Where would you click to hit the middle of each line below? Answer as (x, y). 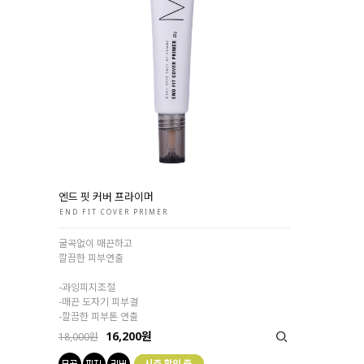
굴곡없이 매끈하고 (95, 243)
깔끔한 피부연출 (91, 258)
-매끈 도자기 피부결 (98, 301)
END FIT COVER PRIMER (114, 211)
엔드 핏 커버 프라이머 (106, 196)
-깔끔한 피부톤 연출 (98, 316)
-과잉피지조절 (87, 287)
